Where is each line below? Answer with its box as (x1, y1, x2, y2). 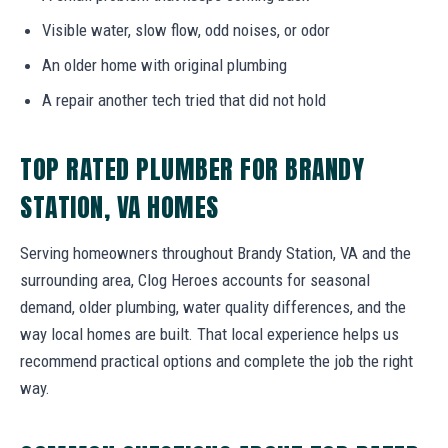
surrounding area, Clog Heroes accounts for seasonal (20, 269, 370, 290)
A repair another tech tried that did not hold (42, 89, 326, 110)
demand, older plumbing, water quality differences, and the (20, 296, 406, 317)
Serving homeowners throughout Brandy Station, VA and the (20, 242, 411, 263)
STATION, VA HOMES (20, 187, 219, 226)
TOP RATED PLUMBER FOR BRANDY (20, 149, 365, 188)
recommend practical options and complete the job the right (20, 350, 413, 371)
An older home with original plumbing (42, 54, 287, 75)
